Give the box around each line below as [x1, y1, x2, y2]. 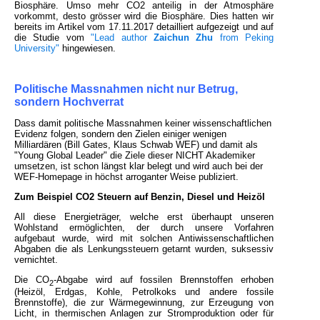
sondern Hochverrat [14, 95, 126, 108]
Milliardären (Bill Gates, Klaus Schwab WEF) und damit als [14, 139, 258, 150]
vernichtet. [14, 254, 58, 265]
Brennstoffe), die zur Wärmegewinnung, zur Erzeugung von [14, 297, 274, 309]
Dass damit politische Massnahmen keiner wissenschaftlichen [14, 117, 271, 129]
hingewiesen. [59, 42, 116, 54]
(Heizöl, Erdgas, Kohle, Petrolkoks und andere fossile [14, 286, 274, 298]
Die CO [14, 274, 49, 285]
